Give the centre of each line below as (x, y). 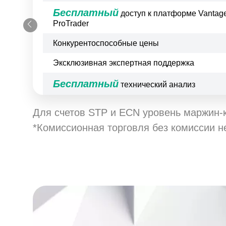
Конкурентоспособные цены (106, 43)
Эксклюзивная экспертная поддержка (124, 63)
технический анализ (157, 85)
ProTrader (71, 24)
